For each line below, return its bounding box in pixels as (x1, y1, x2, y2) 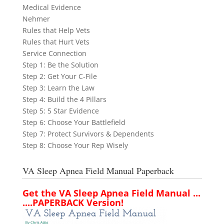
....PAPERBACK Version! (22, 196, 123, 208)
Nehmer (22, 14, 50, 23)
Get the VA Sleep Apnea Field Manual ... (22, 187, 200, 199)
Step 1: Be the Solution (22, 60, 98, 69)
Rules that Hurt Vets (22, 37, 89, 46)
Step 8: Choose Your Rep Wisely (22, 140, 128, 150)
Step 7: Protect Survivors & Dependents (22, 129, 154, 138)
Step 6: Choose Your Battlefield (22, 117, 125, 127)
